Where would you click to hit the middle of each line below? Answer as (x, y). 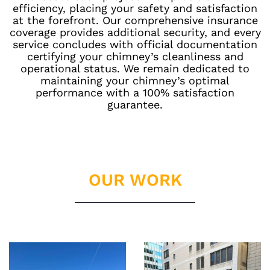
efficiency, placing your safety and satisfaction (135, 8)
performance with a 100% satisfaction (135, 92)
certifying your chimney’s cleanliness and (135, 56)
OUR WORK (135, 180)
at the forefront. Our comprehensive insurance (135, 20)
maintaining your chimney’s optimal (135, 80)
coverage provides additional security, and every (135, 32)
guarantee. (135, 104)
